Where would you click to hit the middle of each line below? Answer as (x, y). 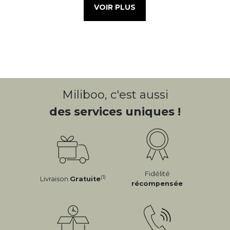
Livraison (55, 179)
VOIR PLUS (115, 7)
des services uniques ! (115, 112)
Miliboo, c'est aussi (115, 95)
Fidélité (157, 174)
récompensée (157, 184)
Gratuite (85, 179)
